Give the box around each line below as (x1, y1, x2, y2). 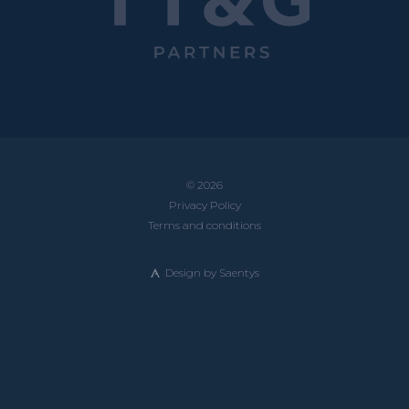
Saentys (218, 265, 259, 279)
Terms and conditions (148, 217, 261, 232)
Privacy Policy (168, 197, 241, 212)
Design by (162, 265, 219, 279)
